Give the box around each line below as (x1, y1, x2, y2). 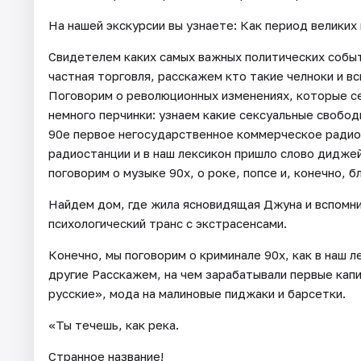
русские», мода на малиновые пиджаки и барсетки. (48, 285, 346, 301)
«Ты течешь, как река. (48, 317, 179, 332)
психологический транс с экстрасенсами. (48, 215, 287, 230)
